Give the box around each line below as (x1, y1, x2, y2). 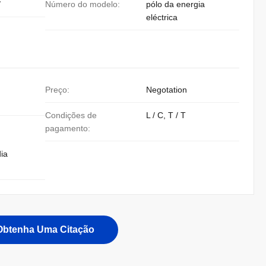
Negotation (146, 85, 187, 94)
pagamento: (45, 123, 90, 133)
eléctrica (146, 12, 178, 22)
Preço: (45, 85, 69, 94)
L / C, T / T (146, 110, 186, 120)
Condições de (45, 110, 97, 120)
